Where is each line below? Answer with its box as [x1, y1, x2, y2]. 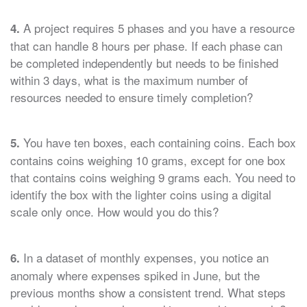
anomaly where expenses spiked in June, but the [10, 266, 260, 284]
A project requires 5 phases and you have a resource [20, 19, 295, 36]
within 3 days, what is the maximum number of [10, 71, 248, 88]
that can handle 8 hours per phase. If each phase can [10, 36, 282, 54]
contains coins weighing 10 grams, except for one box [10, 151, 286, 169]
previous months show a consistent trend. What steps [10, 283, 286, 301]
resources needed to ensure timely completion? [10, 88, 253, 106]
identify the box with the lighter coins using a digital [10, 186, 271, 204]
